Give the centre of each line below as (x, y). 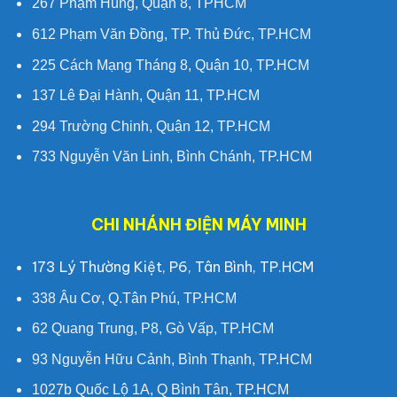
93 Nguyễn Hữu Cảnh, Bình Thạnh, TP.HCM (171, 359)
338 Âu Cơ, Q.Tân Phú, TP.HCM (134, 298)
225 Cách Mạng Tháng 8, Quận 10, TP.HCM (170, 65)
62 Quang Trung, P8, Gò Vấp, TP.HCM (152, 329)
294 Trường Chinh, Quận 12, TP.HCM (151, 126)
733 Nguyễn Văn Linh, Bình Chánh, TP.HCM (171, 157)
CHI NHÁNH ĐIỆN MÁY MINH (198, 225)
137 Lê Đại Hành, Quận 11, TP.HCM (145, 96)
